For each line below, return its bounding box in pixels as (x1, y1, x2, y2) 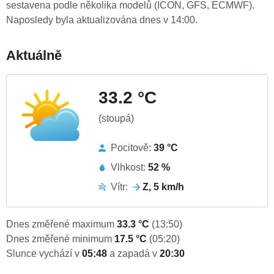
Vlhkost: (111, 162, 148, 173)
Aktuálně (6, 48, 62, 64)
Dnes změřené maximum (6, 219, 117, 230)
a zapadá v (109, 248, 160, 259)
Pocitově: (111, 143, 154, 154)
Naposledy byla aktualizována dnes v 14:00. (6, 15, 198, 26)
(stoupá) (98, 113, 134, 124)
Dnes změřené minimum (6, 234, 114, 245)
